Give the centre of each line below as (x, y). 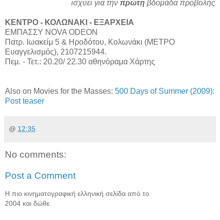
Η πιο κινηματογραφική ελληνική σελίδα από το (77, 193)
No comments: (36, 154)
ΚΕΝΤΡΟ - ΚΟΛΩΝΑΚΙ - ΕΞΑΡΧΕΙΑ (69, 22)
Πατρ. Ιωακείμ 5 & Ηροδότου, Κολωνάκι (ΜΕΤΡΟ (90, 42)
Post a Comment (40, 176)
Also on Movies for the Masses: (60, 91)
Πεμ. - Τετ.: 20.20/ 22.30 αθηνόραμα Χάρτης (80, 61)
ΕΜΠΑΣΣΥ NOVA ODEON (51, 32)
